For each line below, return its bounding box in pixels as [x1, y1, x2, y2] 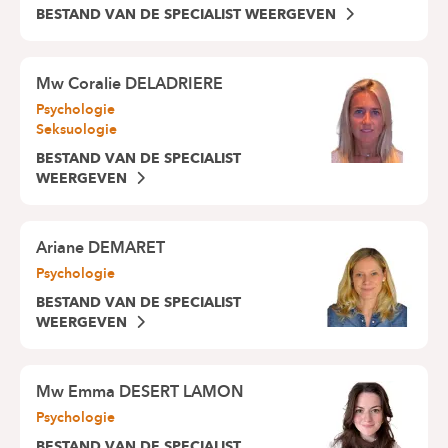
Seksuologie [36, 117, 117, 142]
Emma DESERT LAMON [68, 378, 243, 406]
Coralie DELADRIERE [68, 70, 223, 98]
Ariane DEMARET [36, 234, 165, 262]
